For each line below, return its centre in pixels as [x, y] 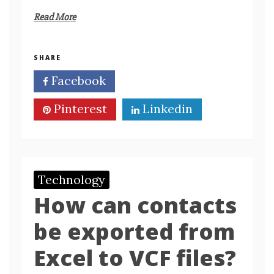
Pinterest [79, 109]
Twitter [162, 80]
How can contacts [135, 205]
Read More [55, 17]
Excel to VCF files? [135, 258]
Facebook [77, 80]
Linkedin [166, 109]
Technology [72, 180]
